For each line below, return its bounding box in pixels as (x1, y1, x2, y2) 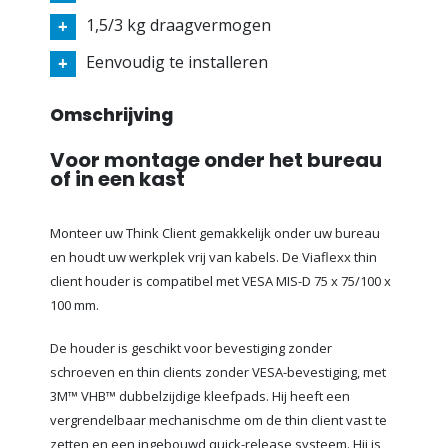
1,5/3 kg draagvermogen (86, 13, 271, 36)
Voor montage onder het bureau (50, 146, 382, 175)
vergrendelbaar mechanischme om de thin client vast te (50, 410, 387, 429)
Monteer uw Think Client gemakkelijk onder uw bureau (50, 224, 380, 243)
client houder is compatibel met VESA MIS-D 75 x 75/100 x (50, 272, 391, 291)
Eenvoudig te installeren (86, 50, 268, 73)
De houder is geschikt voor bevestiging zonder (50, 338, 332, 357)
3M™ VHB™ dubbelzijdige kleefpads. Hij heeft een (50, 386, 350, 405)
